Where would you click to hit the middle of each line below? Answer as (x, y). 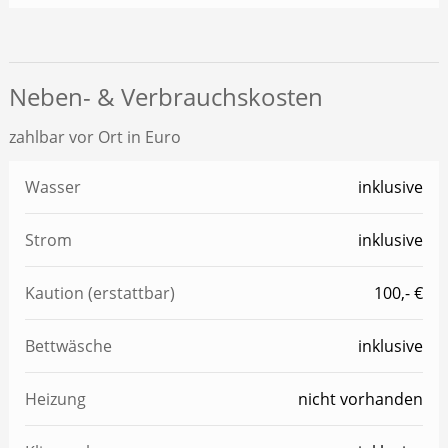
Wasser (52, 187)
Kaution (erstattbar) (99, 293)
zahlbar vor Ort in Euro (94, 137)
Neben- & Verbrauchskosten (165, 97)
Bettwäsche (68, 346)
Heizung (55, 399)
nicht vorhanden (361, 399)
